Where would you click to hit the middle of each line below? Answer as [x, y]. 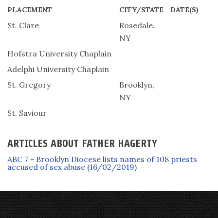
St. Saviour [27, 113]
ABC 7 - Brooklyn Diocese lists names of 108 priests [102, 159]
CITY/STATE [141, 10]
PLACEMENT [30, 10]
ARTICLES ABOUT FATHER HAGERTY [82, 144]
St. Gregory [29, 85]
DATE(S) [184, 10]
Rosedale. [137, 25]
